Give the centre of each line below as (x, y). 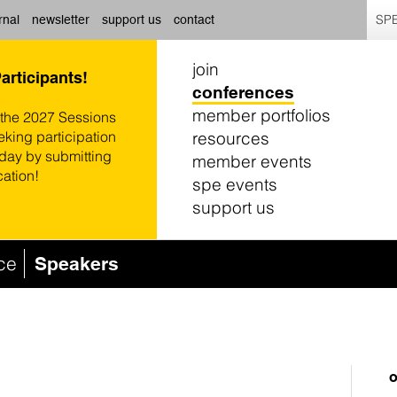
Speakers (76, 264)
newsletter (61, 19)
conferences (243, 92)
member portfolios (261, 115)
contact (194, 19)
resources (231, 138)
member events (252, 161)
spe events (235, 184)
